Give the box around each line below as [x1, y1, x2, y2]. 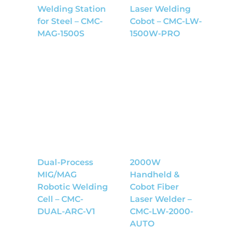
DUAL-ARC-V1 [37, 206, 95, 216]
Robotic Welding [37, 181, 108, 192]
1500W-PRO [130, 28, 180, 38]
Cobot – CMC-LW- [130, 16, 202, 26]
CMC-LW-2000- [130, 206, 193, 216]
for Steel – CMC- [37, 16, 103, 26]
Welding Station [37, 4, 106, 14]
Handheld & [130, 169, 179, 179]
